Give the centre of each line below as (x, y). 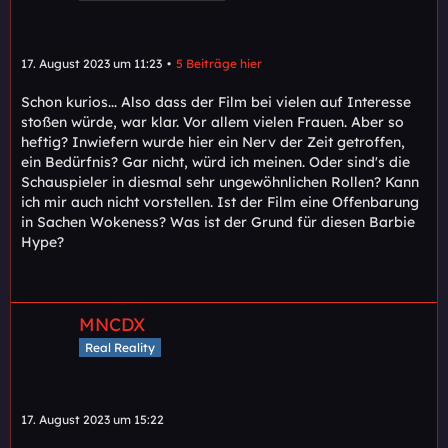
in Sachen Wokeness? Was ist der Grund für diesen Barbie (218, 222)
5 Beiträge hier (219, 64)
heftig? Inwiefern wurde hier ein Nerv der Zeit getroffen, (213, 142)
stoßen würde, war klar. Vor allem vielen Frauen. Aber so (212, 122)
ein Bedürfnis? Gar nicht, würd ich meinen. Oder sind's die (215, 162)
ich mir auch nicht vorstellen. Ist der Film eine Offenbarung (220, 202)
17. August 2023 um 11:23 (91, 64)
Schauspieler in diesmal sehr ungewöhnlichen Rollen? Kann (220, 182)
